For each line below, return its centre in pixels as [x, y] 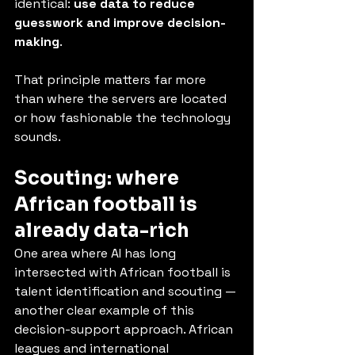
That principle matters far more [112, 80]
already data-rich [102, 231]
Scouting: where [99, 178]
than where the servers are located [122, 99]
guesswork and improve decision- [120, 23]
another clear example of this [106, 310]
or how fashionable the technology [124, 118]
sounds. [38, 137]
